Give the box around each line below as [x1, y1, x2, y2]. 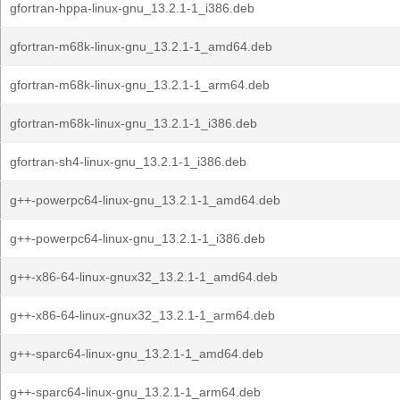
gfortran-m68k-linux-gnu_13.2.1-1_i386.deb [10, 116, 257, 130]
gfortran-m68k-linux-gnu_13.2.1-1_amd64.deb [10, 39, 272, 54]
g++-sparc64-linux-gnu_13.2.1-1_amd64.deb [10, 346, 263, 361]
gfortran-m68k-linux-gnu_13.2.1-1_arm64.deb [10, 78, 270, 92]
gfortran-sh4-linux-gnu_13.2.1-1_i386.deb [10, 154, 246, 169]
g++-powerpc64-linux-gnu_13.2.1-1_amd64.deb [10, 193, 280, 207]
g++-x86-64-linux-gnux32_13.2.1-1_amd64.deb [10, 270, 278, 284]
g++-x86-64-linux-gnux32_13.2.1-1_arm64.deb [10, 308, 275, 322]
